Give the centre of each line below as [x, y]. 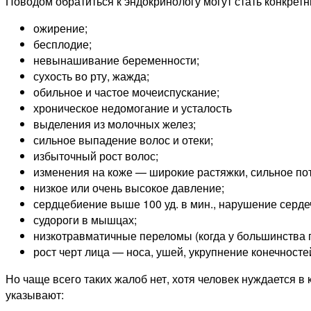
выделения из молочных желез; [115, 124]
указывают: [35, 295]
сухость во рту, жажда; [91, 76]
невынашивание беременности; [116, 60]
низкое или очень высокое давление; [129, 188]
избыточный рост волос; [96, 156]
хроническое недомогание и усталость [133, 108]
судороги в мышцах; [85, 220]
